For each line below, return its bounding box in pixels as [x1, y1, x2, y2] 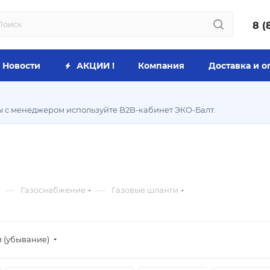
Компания [137, 60, 184, 71]
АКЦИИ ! [74, 60, 115, 71]
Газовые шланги [111, 185, 178, 195]
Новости [2, 60, 40, 71]
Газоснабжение [20, 185, 86, 195]
